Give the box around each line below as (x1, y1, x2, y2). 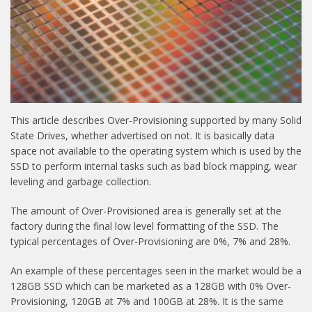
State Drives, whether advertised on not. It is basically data (10, 129, 274, 143)
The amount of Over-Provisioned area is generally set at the (10, 204, 281, 218)
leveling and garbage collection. (10, 175, 151, 189)
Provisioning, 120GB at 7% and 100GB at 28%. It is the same (10, 294, 283, 308)
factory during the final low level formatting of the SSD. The (10, 219, 279, 233)
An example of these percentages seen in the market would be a (10, 263, 302, 277)
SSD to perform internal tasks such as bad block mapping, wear (10, 159, 297, 173)
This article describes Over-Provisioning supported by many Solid (10, 114, 302, 127)
